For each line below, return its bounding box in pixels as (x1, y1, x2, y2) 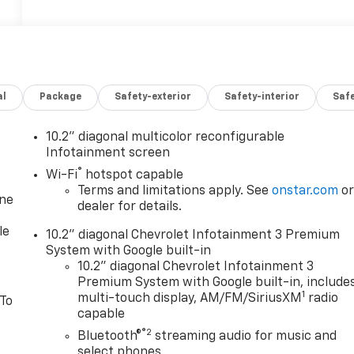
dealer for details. (77, 201, 183, 214)
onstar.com (272, 185, 339, 198)
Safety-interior (224, 92, 300, 103)
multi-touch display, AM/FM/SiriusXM (77, 292, 303, 306)
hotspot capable (82, 169, 184, 183)
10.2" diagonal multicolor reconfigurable (46, 131, 285, 145)
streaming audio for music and (152, 330, 337, 344)
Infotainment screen (46, 147, 171, 160)
